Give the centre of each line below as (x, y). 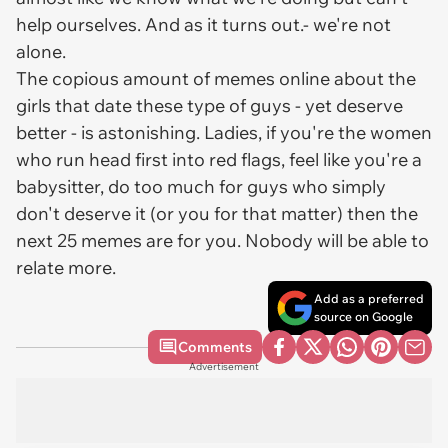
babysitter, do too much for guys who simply (201, 186)
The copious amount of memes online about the (216, 78)
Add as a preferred (369, 298)
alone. (41, 51)
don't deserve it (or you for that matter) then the (217, 213)
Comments (215, 347)
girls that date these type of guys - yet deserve (209, 105)
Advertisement (224, 366)
